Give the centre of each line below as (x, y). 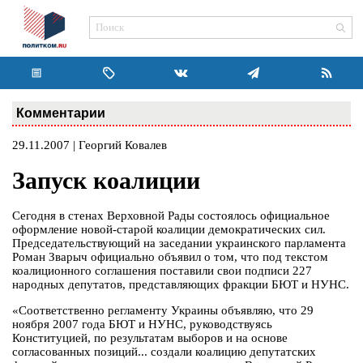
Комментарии (61, 113)
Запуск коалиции (106, 181)
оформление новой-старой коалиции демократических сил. (169, 230)
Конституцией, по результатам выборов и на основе (150, 338)
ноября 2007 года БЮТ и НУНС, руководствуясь (142, 325)
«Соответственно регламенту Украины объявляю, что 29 (163, 311)
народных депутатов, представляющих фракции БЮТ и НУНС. (181, 285)
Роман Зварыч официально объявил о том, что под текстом (170, 257)
